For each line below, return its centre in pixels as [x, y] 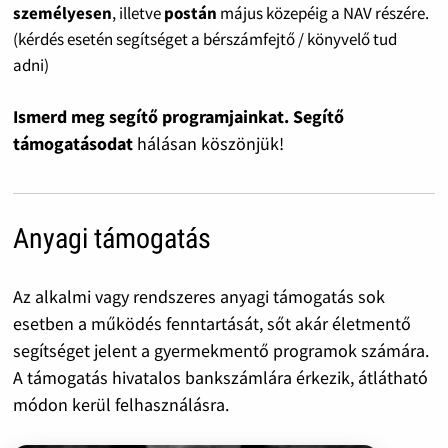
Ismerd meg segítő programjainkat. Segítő [178, 117]
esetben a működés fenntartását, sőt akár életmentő [211, 324]
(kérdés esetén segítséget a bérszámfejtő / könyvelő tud [204, 38]
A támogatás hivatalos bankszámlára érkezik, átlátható [220, 378]
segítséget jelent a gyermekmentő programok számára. [220, 351]
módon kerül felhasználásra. [120, 405]
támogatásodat [74, 144]
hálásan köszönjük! [210, 144]
